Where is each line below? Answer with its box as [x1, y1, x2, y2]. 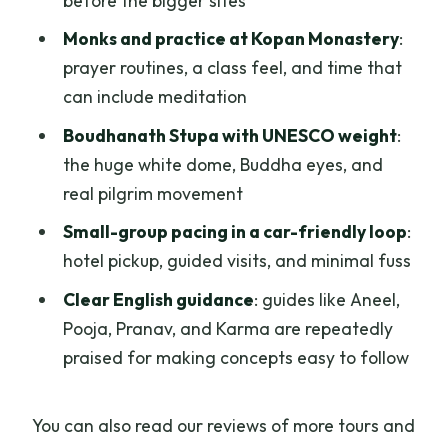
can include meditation [62, 85, 247, 109]
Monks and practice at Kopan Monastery [62, 27, 399, 51]
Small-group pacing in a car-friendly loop [62, 220, 407, 244]
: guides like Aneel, [253, 288, 400, 312]
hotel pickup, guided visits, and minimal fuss [62, 249, 411, 273]
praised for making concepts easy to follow [62, 346, 409, 370]
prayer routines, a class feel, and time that [62, 56, 402, 80]
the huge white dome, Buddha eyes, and [62, 152, 383, 176]
